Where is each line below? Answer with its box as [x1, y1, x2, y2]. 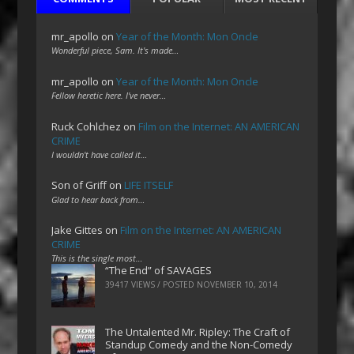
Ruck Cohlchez [51, 119, 122, 134]
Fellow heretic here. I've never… [51, 88, 167, 101]
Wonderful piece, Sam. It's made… [51, 43, 179, 56]
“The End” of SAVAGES [105, 263, 213, 278]
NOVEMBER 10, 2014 [197, 279, 278, 291]
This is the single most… [51, 252, 143, 265]
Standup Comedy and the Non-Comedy [105, 337, 293, 352]
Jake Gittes [51, 223, 104, 238]
